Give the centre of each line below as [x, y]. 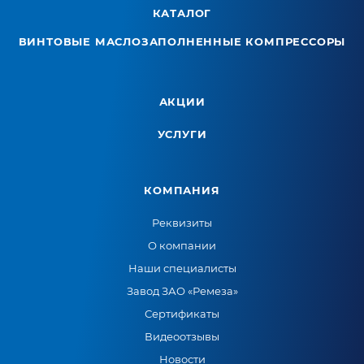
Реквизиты [182, 223]
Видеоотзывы [182, 336]
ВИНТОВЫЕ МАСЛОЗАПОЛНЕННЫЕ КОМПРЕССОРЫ [182, 41]
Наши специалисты [182, 268]
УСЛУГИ [182, 134]
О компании [182, 245]
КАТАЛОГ [182, 13]
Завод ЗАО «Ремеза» [182, 291]
